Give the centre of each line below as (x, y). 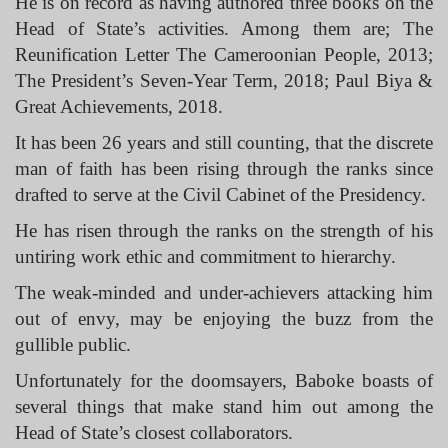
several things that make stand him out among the (224, 406)
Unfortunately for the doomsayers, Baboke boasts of (224, 380)
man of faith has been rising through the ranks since (224, 168)
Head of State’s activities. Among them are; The (224, 28)
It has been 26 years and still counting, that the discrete (224, 142)
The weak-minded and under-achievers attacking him (224, 292)
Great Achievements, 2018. (119, 106)
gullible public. (73, 344)
